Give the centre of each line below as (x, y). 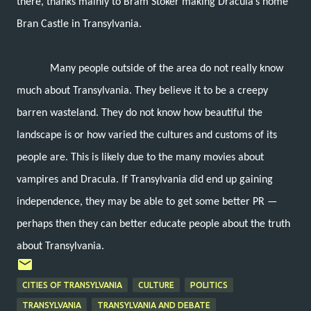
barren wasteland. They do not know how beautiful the (140, 113)
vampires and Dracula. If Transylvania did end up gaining (145, 179)
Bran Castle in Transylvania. (81, 24)
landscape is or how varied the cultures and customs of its (147, 135)
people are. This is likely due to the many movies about (140, 157)
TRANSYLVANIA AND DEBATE (154, 305)
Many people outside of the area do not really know (167, 68)
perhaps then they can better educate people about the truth (153, 224)
